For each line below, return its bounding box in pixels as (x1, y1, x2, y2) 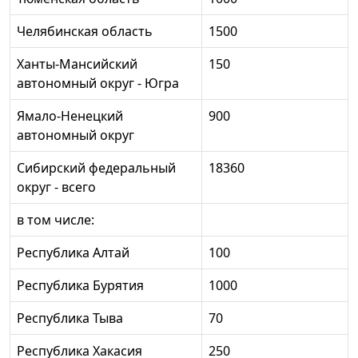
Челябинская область (17, 22, 153, 40)
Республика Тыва (17, 308, 123, 327)
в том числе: (17, 210, 94, 229)
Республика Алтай (17, 243, 129, 261)
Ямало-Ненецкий (17, 106, 123, 125)
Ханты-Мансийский (17, 54, 137, 73)
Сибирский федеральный (17, 158, 176, 177)
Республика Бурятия (17, 276, 144, 294)
